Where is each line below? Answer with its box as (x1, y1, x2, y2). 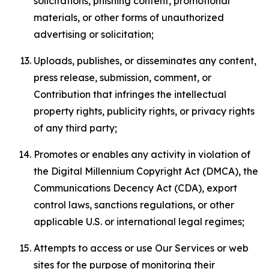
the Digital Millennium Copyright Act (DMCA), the (34, 165, 258, 177)
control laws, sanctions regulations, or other (34, 199, 234, 211)
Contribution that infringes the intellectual (34, 88, 226, 100)
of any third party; (34, 122, 117, 134)
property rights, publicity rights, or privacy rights (34, 105, 255, 117)
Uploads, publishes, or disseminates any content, (34, 55, 256, 67)
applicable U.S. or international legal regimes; (34, 216, 244, 228)
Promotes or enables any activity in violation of (34, 148, 250, 160)
